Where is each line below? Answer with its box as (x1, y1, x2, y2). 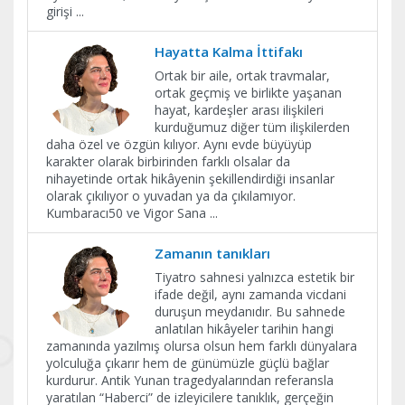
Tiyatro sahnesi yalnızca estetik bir (155, 268, 354, 286)
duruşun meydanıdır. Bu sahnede (155, 302, 345, 320)
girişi (46, 2, 76, 20)
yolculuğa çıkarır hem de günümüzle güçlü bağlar (46, 353, 329, 372)
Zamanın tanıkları (155, 243, 270, 262)
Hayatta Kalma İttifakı (155, 42, 303, 61)
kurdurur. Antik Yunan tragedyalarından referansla (46, 371, 334, 389)
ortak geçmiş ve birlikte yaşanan (155, 83, 342, 101)
